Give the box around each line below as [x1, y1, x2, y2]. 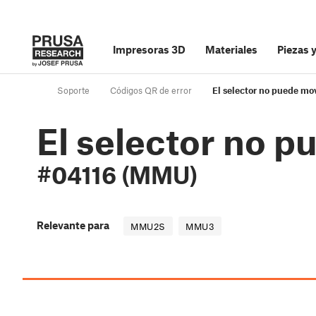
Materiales [205, 43, 257, 56]
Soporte [57, 85, 90, 97]
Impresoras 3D [113, 43, 186, 56]
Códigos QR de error [110, 85, 192, 97]
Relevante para [37, 219, 109, 232]
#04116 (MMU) [37, 160, 197, 190]
